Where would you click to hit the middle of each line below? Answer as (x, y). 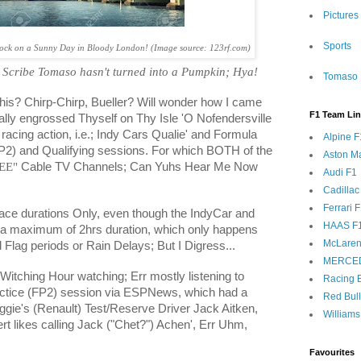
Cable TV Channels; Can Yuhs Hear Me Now (138, 167)
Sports (337, 46)
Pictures (341, 15)
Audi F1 (340, 172)
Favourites (332, 352)
